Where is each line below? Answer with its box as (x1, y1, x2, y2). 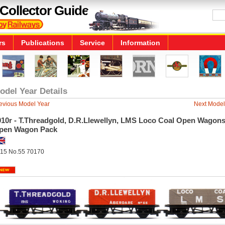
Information (121, 39, 160, 47)
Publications (21, 39, 64, 47)
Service (80, 39, 105, 47)
